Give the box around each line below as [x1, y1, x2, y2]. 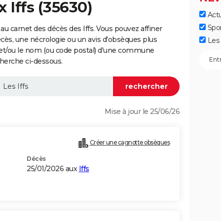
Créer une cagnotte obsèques [89, 139, 170, 147]
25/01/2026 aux [27, 164, 79, 174]
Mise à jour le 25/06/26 [104, 107, 180, 116]
